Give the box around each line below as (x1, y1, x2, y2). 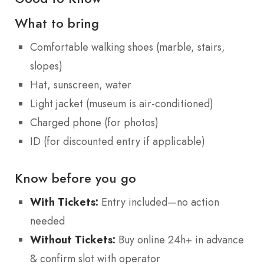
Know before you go (15, 169, 136, 188)
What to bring (15, 13, 99, 32)
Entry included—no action (98, 194, 219, 210)
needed (30, 213, 65, 229)
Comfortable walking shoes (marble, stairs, (30, 39, 225, 55)
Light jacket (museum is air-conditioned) (30, 95, 213, 111)
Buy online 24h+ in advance (115, 232, 244, 248)
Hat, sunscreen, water (30, 77, 131, 93)
